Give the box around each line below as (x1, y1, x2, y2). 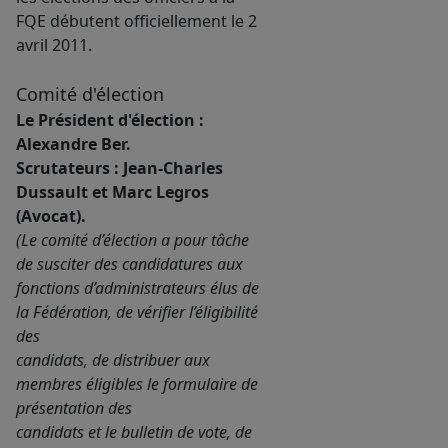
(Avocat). (16, 205, 86, 228)
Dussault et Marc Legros (16, 181, 209, 204)
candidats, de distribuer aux (16, 349, 210, 372)
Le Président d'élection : (16, 109, 204, 132)
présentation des (16, 397, 132, 420)
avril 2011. (16, 34, 92, 57)
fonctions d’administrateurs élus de (16, 277, 259, 300)
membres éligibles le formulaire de (16, 373, 258, 396)
